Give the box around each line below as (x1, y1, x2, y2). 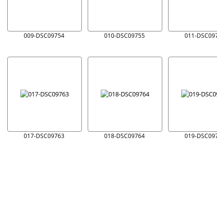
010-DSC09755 (104, 31, 145, 39)
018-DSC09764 (104, 131, 145, 139)
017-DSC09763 (24, 131, 64, 139)
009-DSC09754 (24, 31, 64, 39)
